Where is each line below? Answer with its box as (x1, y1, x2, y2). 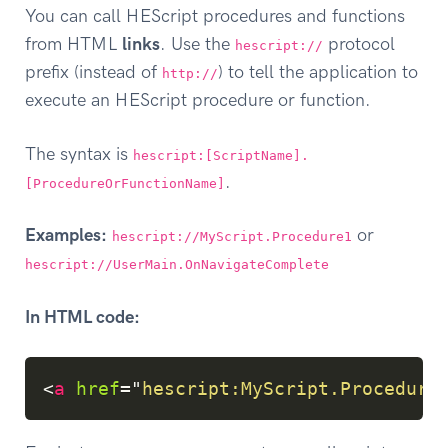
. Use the (160, 33, 235, 56)
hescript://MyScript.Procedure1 (112, 229, 352, 245)
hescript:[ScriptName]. (133, 147, 309, 163)
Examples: (25, 224, 107, 247)
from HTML (25, 33, 122, 56)
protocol (323, 33, 395, 56)
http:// (162, 66, 218, 82)
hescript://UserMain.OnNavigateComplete (25, 257, 329, 273)
